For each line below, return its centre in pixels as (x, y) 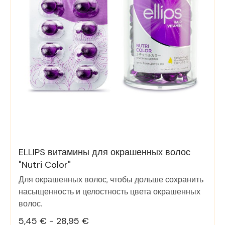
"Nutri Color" (45, 165)
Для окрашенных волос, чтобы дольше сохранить (111, 180)
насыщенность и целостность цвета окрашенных (109, 192)
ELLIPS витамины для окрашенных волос (104, 152)
